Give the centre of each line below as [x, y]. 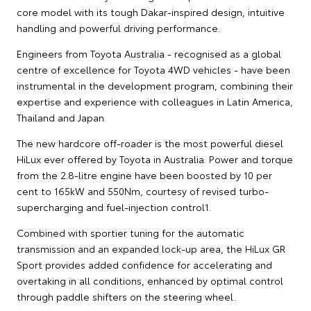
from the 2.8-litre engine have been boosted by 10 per [144, 175]
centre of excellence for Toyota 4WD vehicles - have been [153, 69]
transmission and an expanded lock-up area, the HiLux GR [151, 248]
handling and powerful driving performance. [118, 27]
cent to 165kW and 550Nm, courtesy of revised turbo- [143, 191]
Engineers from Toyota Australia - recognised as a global [149, 53]
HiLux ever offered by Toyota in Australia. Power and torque [155, 159]
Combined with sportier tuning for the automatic [131, 232]
